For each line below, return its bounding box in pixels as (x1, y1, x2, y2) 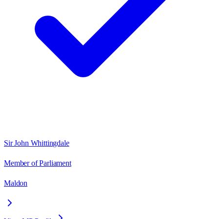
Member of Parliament (4, 158, 71, 167)
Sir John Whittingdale (4, 138, 69, 147)
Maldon (4, 178, 28, 187)
